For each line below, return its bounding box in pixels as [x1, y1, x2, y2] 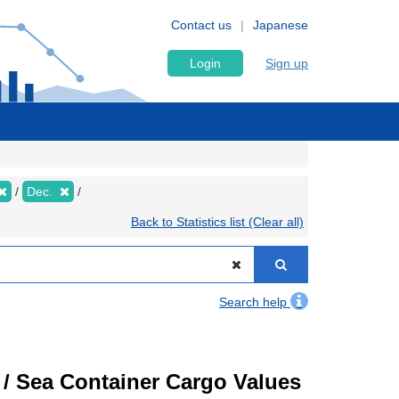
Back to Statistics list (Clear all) [131, 215, 304, 229]
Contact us [171, 18, 232, 32]
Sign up [265, 56, 308, 70]
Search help [219, 295, 290, 309]
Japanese [253, 18, 308, 32]
